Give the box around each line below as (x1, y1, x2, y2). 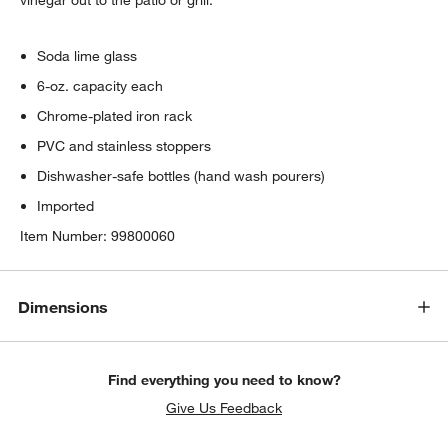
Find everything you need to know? (107, 370, 341, 389)
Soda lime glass (37, 46, 138, 65)
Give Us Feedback (166, 398, 282, 417)
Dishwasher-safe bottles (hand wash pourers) (37, 166, 326, 185)
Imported (37, 196, 95, 215)
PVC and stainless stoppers (37, 136, 212, 155)
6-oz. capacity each (37, 76, 164, 95)
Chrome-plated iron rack (37, 106, 193, 125)
